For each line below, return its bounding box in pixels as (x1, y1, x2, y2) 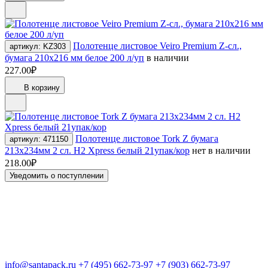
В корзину (32, 83, 60, 92)
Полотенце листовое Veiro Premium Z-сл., (73, 40, 242, 51)
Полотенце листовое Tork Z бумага (75, 133, 218, 144)
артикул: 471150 (10, 134, 68, 144)
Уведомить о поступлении (10, 170, 103, 180)
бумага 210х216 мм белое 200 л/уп (5, 52, 144, 63)
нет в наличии (192, 145, 251, 156)
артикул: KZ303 (10, 41, 66, 51)
